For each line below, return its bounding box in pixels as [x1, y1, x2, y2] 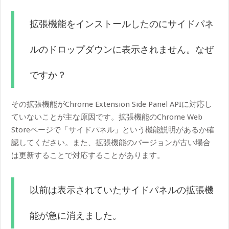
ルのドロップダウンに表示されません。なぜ [30, 44, 214, 55]
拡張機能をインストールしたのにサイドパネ [30, 18, 214, 29]
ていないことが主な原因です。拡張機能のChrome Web [11, 112, 203, 122]
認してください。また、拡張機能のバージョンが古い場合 [11, 138, 211, 147]
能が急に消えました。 [30, 210, 122, 221]
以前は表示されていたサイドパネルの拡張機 [30, 185, 214, 195]
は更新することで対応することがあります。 [11, 150, 165, 160]
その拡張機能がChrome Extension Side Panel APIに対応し [11, 99, 213, 109]
